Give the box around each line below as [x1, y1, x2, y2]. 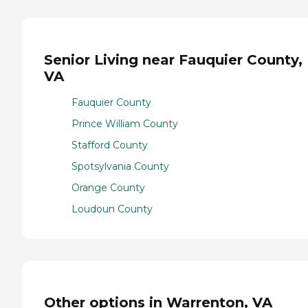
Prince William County [71, 118, 178, 131]
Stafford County [71, 139, 148, 152]
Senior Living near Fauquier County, [44, 51, 302, 68]
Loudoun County [71, 203, 153, 216]
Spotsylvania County [71, 160, 169, 173]
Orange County [71, 181, 145, 195]
